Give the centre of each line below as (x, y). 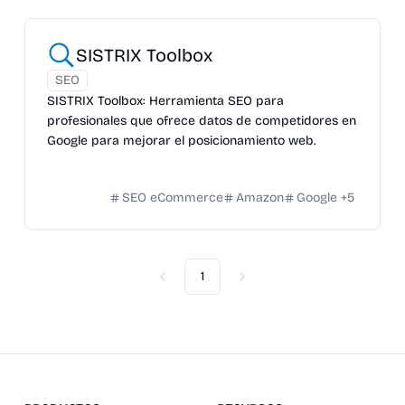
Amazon (260, 198)
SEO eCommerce (173, 198)
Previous (187, 284)
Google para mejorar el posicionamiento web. (181, 141)
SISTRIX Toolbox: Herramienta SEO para (165, 101)
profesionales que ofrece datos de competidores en (201, 121)
